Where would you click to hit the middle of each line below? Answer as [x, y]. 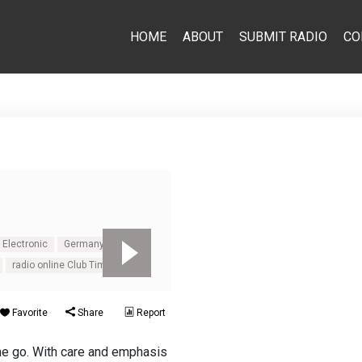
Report [150, 313]
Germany [84, 244]
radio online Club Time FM [70, 265]
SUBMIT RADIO [283, 36]
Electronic [25, 244]
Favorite [29, 313]
